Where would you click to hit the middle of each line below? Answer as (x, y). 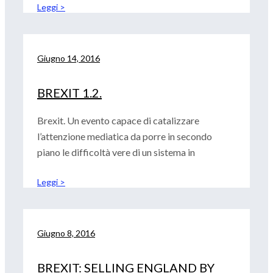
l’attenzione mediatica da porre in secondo (125, 136)
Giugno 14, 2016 (69, 58)
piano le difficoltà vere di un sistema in (116, 152)
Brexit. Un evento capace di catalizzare (118, 120)
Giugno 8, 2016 (66, 233)
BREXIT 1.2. (69, 93)
